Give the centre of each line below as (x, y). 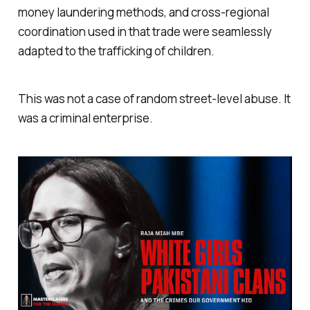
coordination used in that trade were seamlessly (145, 32)
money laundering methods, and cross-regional (143, 12)
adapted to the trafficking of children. (116, 51)
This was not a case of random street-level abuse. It (154, 98)
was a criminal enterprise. (85, 118)
